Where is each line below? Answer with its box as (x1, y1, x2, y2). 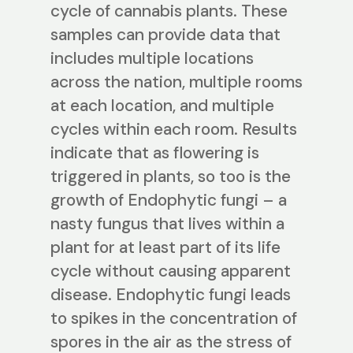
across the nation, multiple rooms (50, 71, 303, 94)
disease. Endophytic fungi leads (50, 284, 291, 307)
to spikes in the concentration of (50, 307, 297, 330)
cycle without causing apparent (50, 260, 291, 283)
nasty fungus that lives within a (50, 213, 284, 236)
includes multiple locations (50, 47, 254, 70)
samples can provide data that (50, 24, 281, 46)
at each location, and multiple (50, 95, 274, 117)
